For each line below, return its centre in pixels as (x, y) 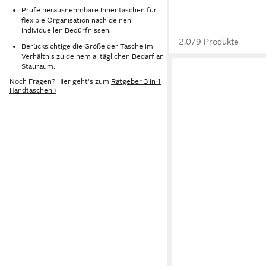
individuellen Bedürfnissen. (66, 30)
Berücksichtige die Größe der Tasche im (87, 46)
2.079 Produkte (209, 42)
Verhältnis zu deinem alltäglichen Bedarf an (93, 56)
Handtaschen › (33, 91)
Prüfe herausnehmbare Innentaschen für (89, 10)
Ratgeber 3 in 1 (136, 82)
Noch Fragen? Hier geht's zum (60, 82)
